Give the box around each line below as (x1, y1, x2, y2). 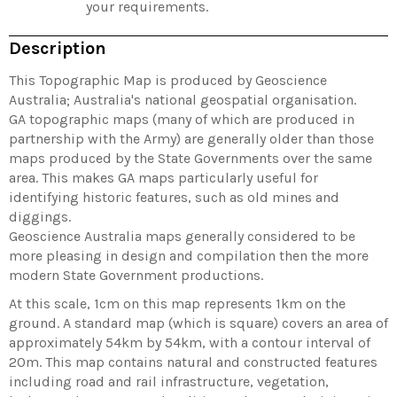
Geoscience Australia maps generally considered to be (9, 228, 355, 245)
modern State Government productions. (9, 267, 263, 284)
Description (9, 37, 106, 58)
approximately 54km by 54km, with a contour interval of (9, 334, 370, 352)
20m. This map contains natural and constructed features (9, 354, 378, 371)
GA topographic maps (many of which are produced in (9, 111, 354, 128)
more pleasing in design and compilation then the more (9, 247, 369, 265)
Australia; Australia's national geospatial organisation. (9, 91, 356, 109)
